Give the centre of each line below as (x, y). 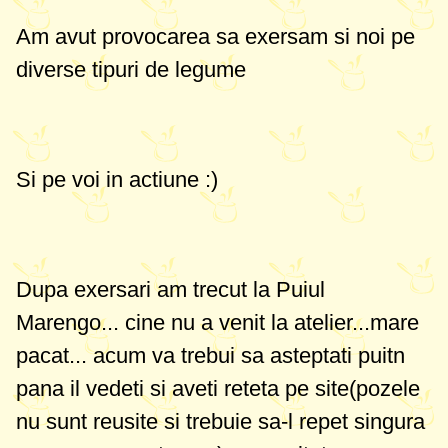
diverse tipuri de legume (131, 69)
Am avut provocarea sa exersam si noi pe (215, 36)
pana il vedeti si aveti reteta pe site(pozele (218, 388)
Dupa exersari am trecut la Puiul (170, 289)
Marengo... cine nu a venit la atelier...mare (217, 322)
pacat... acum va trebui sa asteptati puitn (210, 355)
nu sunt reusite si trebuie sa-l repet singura (220, 421)
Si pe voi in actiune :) (117, 179)
